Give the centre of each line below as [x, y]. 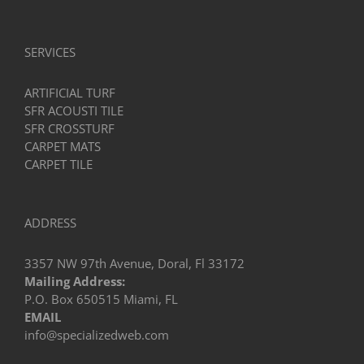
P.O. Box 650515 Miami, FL [101, 299]
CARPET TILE [58, 165]
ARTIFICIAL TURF [70, 93]
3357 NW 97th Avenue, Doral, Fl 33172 [134, 264]
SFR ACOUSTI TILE [74, 111]
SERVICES [50, 52]
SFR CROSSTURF [69, 129]
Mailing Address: [75, 282]
